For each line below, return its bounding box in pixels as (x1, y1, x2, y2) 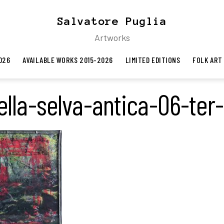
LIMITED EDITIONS (125, 55, 180, 64)
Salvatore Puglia (57, 15, 167, 27)
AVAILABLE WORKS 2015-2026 (22, 55, 113, 64)
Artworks (94, 32, 130, 43)
